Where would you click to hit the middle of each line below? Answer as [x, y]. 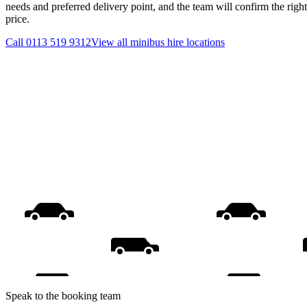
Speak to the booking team [63, 295]
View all [111, 42]
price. [17, 19]
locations [204, 42]
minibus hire [157, 42]
